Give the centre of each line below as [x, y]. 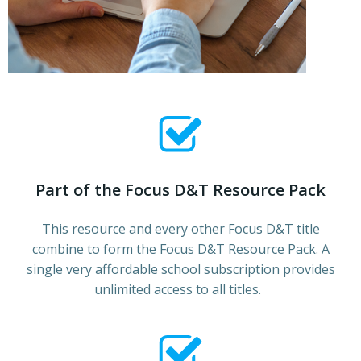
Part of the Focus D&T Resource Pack [180, 189]
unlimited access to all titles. [180, 289]
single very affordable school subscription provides [180, 269]
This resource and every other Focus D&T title [180, 228]
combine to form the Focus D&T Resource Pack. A [180, 249]
